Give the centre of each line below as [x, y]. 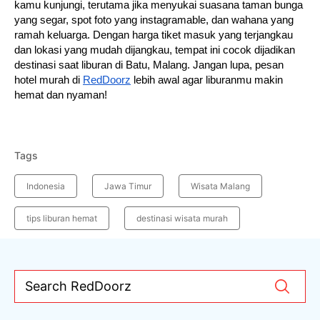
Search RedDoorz [78, 286]
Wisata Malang [220, 186]
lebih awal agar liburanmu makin [207, 80]
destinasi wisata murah [182, 219]
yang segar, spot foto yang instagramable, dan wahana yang [154, 20]
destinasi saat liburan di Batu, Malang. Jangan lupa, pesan [149, 65]
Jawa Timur [128, 186]
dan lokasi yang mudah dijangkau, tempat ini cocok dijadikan [155, 50]
